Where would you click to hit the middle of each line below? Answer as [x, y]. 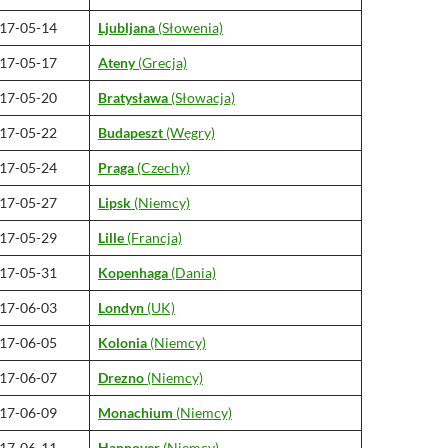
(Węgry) [189, 132]
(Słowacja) [201, 97]
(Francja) [153, 237]
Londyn [121, 307]
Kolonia [122, 342]
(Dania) [192, 272]
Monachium [135, 412]
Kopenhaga [133, 272]
